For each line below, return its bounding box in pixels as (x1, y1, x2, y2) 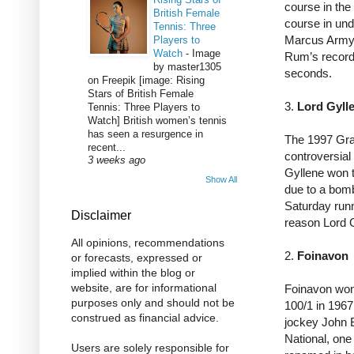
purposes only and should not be (71, 296, 235, 310)
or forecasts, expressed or (71, 251, 202, 265)
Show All (205, 175, 237, 185)
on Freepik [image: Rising (88, 73, 205, 86)
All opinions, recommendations (71, 236, 224, 250)
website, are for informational (71, 281, 217, 295)
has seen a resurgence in (88, 127, 203, 140)
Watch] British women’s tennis (88, 114, 227, 126)
